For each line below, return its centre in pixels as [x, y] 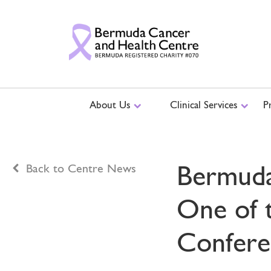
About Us [112, 105]
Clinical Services [205, 105]
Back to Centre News [81, 168]
